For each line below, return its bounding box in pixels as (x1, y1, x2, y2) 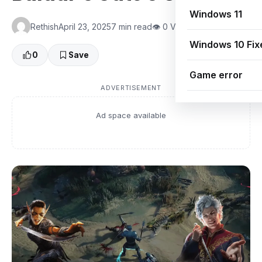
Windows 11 (189, 8, 242, 20)
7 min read (111, 21, 152, 32)
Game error (189, 69, 243, 81)
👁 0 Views (152, 21, 194, 32)
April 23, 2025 (58, 21, 111, 32)
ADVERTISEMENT (101, 84, 161, 92)
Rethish (30, 21, 58, 32)
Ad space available (96, 111, 166, 120)
